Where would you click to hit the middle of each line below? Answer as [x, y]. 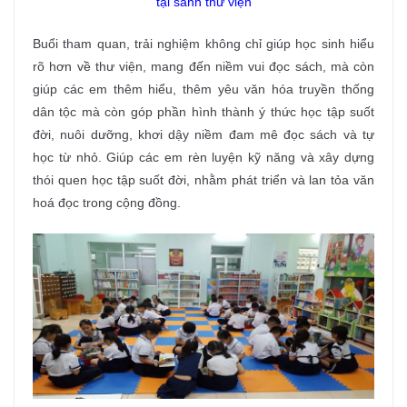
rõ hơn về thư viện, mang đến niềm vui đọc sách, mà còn [203, 67]
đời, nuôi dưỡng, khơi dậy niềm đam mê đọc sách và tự [203, 135]
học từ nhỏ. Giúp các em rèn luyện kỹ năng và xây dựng [203, 158]
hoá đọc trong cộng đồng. [107, 203]
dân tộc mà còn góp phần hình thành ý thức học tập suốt [203, 112]
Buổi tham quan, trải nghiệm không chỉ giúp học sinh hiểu [203, 44]
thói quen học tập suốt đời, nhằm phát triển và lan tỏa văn [203, 180]
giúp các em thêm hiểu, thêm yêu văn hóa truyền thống [203, 89]
